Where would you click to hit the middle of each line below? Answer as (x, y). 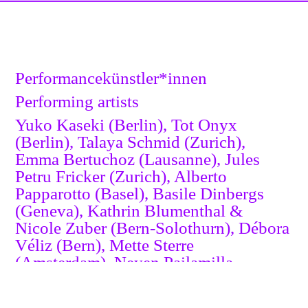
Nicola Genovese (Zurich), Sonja (130, 296)
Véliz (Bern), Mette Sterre (105, 245)
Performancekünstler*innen (111, 78)
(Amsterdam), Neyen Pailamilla (124, 262)
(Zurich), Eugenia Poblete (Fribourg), (145, 279)
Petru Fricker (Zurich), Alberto (121, 176)
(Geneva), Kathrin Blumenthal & (129, 210)
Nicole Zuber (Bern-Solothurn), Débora (153, 228)
